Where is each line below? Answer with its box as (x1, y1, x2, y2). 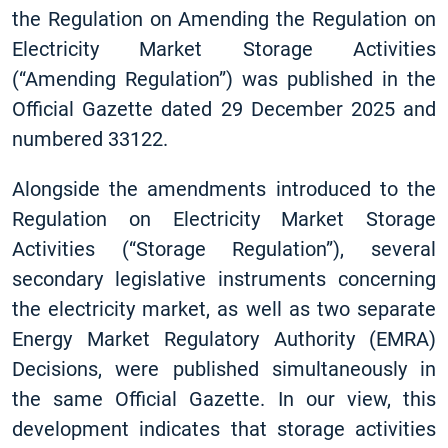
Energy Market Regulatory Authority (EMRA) (12, 327, 436, 351)
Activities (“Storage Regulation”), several (12, 237, 436, 261)
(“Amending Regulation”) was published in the (12, 67, 436, 91)
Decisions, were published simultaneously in (12, 357, 436, 381)
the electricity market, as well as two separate (12, 297, 436, 321)
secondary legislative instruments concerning (12, 267, 436, 291)
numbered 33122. (12, 127, 168, 151)
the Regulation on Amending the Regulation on (12, 7, 436, 31)
